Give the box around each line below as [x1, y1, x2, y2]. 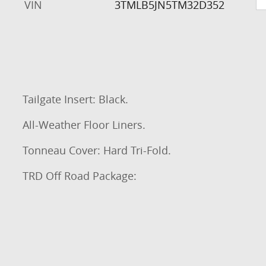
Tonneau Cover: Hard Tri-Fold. [23, 142, 171, 157]
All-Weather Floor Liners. [23, 117, 145, 132]
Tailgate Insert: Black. [23, 91, 128, 106]
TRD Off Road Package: [23, 168, 137, 183]
